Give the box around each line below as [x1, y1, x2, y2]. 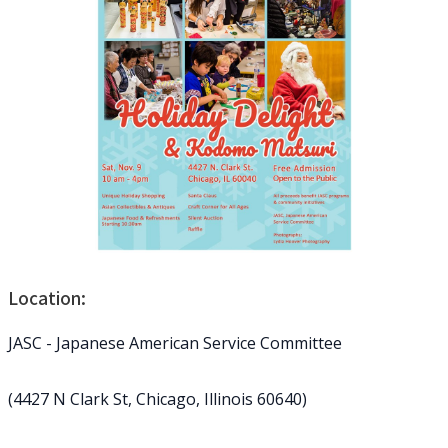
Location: [8, 285, 86, 310]
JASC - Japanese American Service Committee [8, 332, 342, 354]
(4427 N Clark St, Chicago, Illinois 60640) [8, 388, 307, 410]
